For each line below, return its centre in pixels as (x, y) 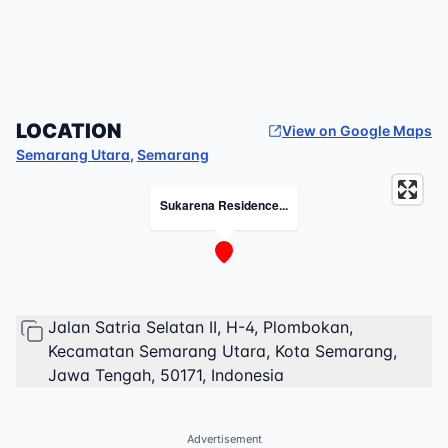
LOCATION (68, 131)
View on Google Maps (357, 130)
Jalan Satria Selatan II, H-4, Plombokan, (200, 327)
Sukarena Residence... (224, 205)
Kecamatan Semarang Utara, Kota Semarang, (222, 351)
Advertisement (224, 439)
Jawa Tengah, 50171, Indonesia (166, 375)
